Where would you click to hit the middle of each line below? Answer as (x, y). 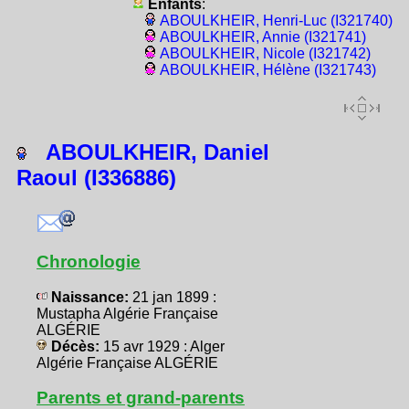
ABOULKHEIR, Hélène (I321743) (267, 70)
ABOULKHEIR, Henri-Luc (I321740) (276, 21)
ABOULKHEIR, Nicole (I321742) (265, 54)
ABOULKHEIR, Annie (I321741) (262, 37)
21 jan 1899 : (174, 298)
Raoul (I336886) (96, 178)
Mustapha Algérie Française (127, 314)
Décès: (75, 347)
